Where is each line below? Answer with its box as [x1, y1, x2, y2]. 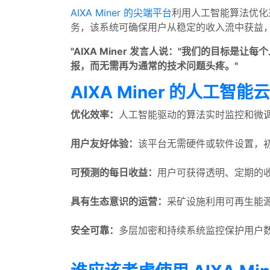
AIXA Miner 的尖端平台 [71, 7, 172, 19]
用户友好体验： [71, 137, 138, 149]
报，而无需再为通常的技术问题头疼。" [71, 60, 238, 72]
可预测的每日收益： [71, 166, 157, 178]
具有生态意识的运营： [71, 195, 167, 207]
